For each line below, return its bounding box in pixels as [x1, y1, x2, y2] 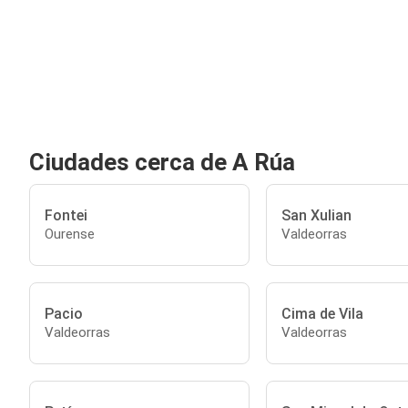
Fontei [45, 206, 87, 224]
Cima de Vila [280, 304, 363, 322]
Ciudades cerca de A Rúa [29, 148, 295, 176]
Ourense [45, 225, 95, 242]
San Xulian [280, 206, 352, 224]
